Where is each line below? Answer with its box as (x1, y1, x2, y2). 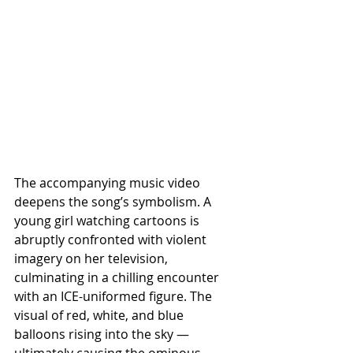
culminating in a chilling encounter (14, 268, 222, 286)
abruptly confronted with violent (14, 230, 210, 248)
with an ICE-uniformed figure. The (14, 287, 215, 305)
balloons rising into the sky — (14, 325, 192, 343)
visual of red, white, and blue (14, 306, 187, 324)
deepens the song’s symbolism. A (14, 192, 214, 210)
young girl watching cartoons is (14, 211, 203, 229)
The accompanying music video (14, 173, 203, 191)
